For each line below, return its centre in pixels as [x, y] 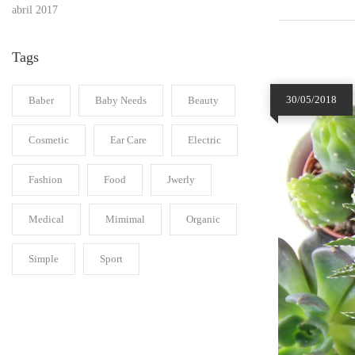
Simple [44, 258]
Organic [203, 219]
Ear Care [128, 139]
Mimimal [125, 219]
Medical [46, 219]
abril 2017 [35, 10]
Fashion [46, 179]
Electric [204, 139]
